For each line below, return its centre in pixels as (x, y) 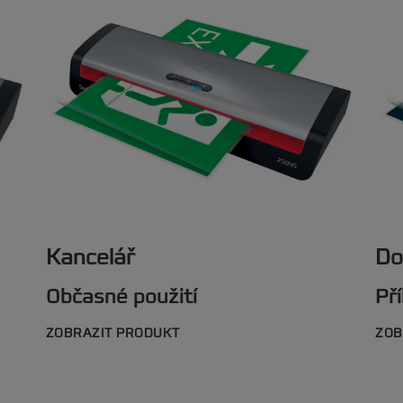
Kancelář (90, 257)
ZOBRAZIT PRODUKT (112, 333)
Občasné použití (121, 296)
